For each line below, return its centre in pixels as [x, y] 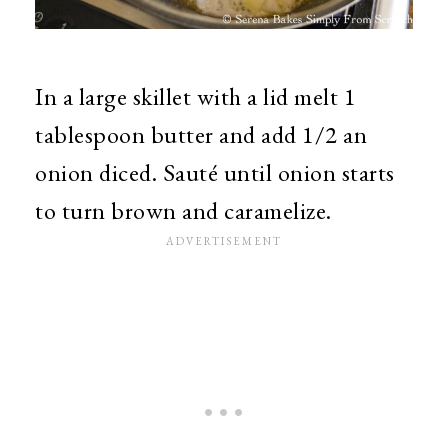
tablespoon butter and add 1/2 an [201, 134]
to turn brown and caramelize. [183, 210]
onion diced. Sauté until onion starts [215, 172]
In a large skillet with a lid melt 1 [195, 96]
